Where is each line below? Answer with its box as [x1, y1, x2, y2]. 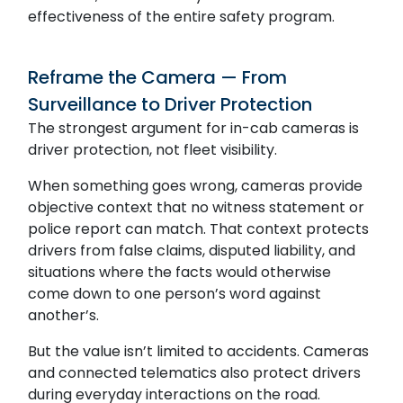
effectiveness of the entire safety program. [28, 5, 336, 27]
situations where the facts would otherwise [28, 261, 332, 282]
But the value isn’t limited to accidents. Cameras [28, 340, 370, 362]
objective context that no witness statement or [28, 196, 365, 218]
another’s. [28, 304, 100, 326]
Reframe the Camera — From [28, 64, 288, 90]
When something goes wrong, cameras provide [28, 175, 363, 196]
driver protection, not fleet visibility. [28, 139, 278, 160]
